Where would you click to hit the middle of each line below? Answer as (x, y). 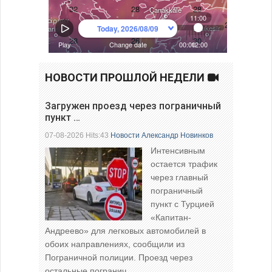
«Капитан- (171, 218)
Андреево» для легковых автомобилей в (125, 231)
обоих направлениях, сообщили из (115, 244)
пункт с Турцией (182, 204)
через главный (179, 178)
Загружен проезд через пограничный (133, 106)
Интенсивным (178, 151)
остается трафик (184, 164)
